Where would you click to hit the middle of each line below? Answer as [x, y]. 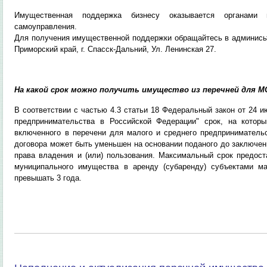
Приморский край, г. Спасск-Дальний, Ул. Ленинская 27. [116, 49]
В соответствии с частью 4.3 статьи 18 [89, 110]
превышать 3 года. [48, 178]
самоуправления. [46, 27]
